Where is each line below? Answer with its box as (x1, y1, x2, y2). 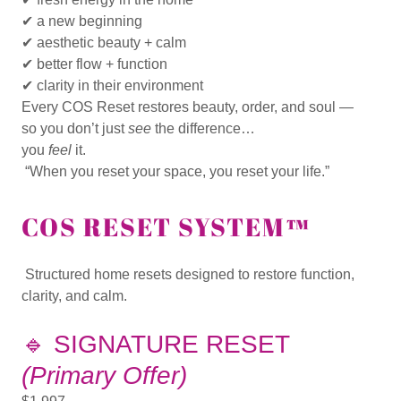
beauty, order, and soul (192, 99, 336, 115)
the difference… (151, 121, 255, 137)
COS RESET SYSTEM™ (21, 209, 311, 244)
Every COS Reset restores (21, 99, 192, 115)
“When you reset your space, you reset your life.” (21, 164, 333, 180)
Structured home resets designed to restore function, (21, 267, 354, 283)
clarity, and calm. (21, 288, 134, 304)
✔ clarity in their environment (21, 78, 203, 94)
